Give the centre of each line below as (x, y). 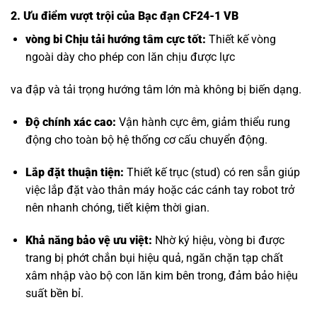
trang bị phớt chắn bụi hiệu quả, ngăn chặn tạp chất (154, 258)
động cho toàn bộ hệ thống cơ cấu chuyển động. (146, 139)
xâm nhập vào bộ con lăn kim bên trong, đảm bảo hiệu (161, 275)
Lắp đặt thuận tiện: (74, 172)
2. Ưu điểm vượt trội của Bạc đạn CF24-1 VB (125, 16)
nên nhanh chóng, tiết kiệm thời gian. (117, 207)
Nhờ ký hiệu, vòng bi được (218, 240)
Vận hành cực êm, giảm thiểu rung (203, 122)
